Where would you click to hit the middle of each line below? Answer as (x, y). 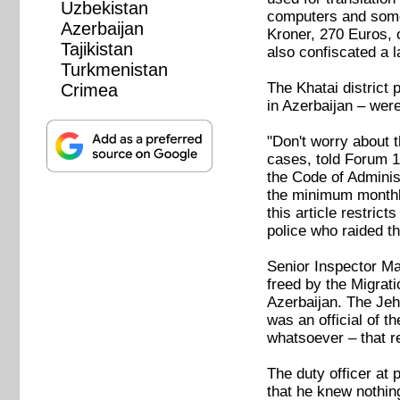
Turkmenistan (114, 70)
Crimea (89, 91)
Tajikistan (96, 50)
